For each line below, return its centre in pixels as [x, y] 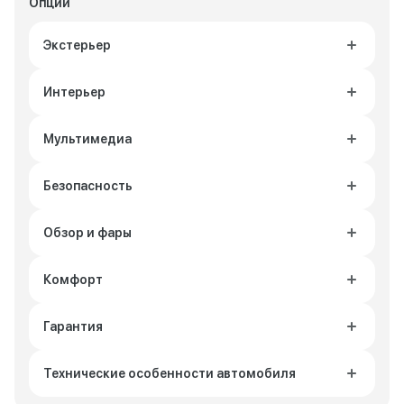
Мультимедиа [87, 139]
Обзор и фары [87, 233]
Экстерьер [77, 45]
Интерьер [74, 92]
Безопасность [88, 186]
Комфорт [73, 280]
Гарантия [73, 326]
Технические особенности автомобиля [170, 373]
